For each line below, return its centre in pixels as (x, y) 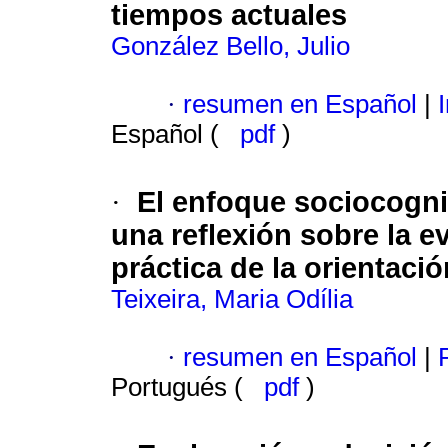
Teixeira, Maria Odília (232, 299)
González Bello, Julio (230, 46)
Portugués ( (180, 387)
